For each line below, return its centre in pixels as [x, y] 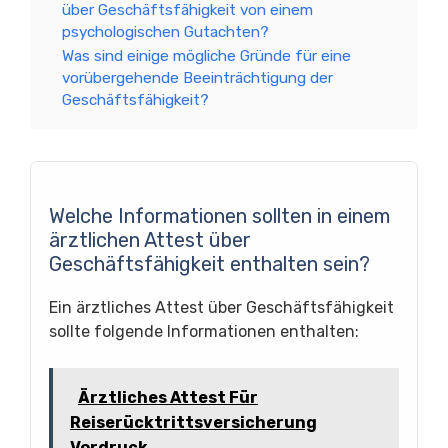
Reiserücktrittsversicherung [193, 422]
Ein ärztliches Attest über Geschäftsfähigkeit [221, 307]
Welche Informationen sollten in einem [219, 215]
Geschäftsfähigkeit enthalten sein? [209, 263]
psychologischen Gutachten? [165, 31]
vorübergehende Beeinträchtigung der [197, 77]
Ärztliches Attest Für [168, 397]
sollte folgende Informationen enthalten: [204, 331]
